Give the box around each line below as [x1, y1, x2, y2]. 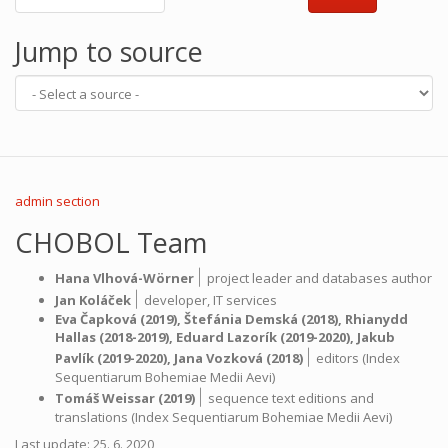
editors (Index [316, 349, 400, 367]
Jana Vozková [174, 349, 266, 367]
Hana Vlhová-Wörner [55, 269, 194, 287]
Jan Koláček [55, 291, 134, 309]
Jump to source [15, 33, 203, 70]
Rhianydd [345, 310, 408, 328]
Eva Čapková [55, 310, 137, 328]
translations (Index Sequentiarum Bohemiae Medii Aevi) [55, 408, 392, 426]
